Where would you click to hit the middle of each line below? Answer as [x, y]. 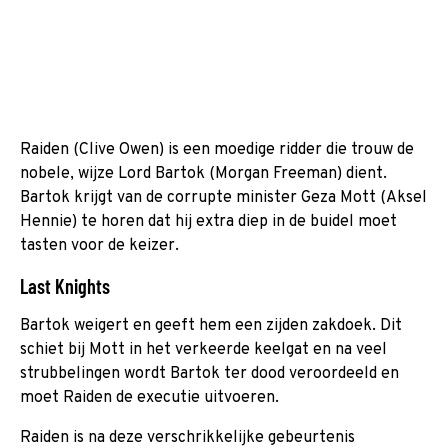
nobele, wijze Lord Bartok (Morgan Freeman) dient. [203, 173]
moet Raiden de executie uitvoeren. [149, 397]
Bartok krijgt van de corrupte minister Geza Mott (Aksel [223, 197]
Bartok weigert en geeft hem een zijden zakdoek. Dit [211, 325]
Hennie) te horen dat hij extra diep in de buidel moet [208, 221]
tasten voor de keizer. [99, 245]
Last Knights [65, 285]
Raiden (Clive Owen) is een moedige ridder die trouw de [217, 149]
